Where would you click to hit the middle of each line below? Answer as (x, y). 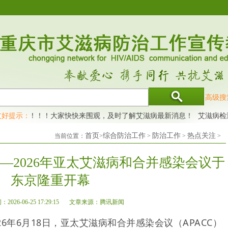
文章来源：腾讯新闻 (96, 202)
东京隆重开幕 (50, 180)
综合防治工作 (124, 136)
